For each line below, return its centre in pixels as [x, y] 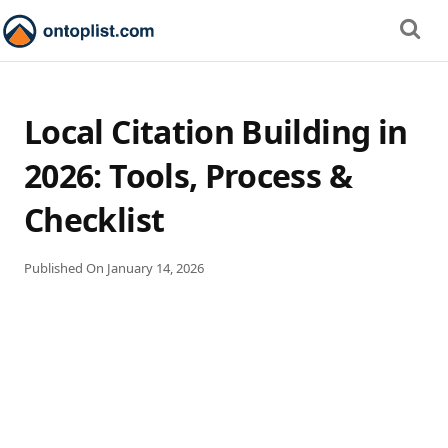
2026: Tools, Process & [188, 175]
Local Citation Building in [216, 131]
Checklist [94, 219]
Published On [65, 268]
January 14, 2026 [155, 268]
